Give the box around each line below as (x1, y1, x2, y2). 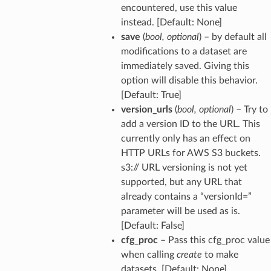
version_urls (120, 104, 172, 114)
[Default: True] (120, 90, 181, 100)
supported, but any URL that (120, 177, 242, 187)
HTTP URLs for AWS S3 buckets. (120, 148, 261, 158)
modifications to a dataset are (120, 46, 247, 56)
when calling (120, 249, 177, 260)
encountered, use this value (120, 2, 237, 13)
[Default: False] (120, 220, 184, 230)
